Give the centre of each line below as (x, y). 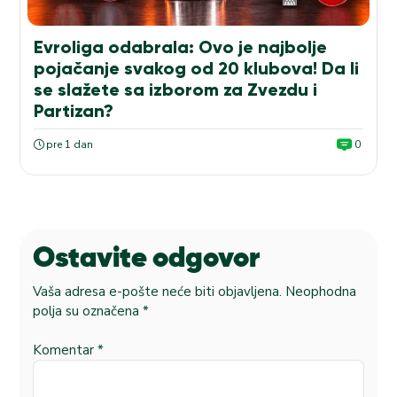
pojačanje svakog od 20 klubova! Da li (196, 69)
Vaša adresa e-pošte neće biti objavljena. (157, 291)
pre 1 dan (70, 145)
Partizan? (74, 111)
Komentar (65, 350)
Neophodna (321, 291)
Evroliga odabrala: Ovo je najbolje (180, 47)
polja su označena (88, 311)
